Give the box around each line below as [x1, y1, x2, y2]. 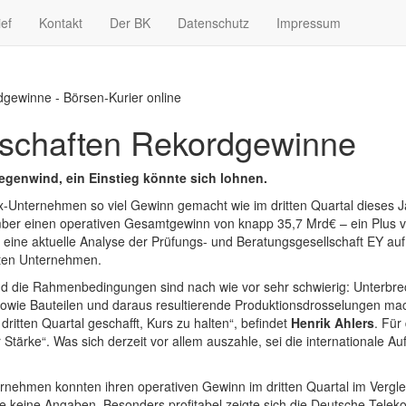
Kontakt [39, 14, 82, 32]
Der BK [110, 14, 150, 32]
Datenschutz [178, 14, 249, 32]
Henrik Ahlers [291, 314, 374, 333]
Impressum [276, 14, 341, 32]
